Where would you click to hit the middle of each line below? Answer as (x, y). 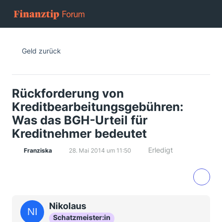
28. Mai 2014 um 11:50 (100, 150)
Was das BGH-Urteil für (80, 120)
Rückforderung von (68, 93)
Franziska (38, 150)
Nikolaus (68, 206)
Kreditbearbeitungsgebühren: (98, 107)
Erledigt (161, 150)
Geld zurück (41, 51)
